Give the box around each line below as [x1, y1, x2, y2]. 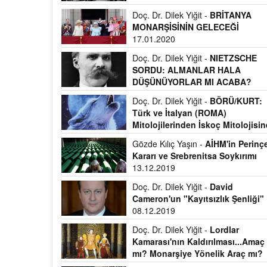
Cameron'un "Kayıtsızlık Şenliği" [132, 193, 265, 204]
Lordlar [210, 223, 240, 235]
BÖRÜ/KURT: [210, 95, 263, 107]
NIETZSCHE [210, 52, 257, 64]
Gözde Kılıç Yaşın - [132, 138, 206, 150]
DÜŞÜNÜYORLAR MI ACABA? [132, 76, 252, 88]
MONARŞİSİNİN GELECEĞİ [132, 21, 240, 33]
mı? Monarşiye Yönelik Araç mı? [132, 247, 263, 259]
